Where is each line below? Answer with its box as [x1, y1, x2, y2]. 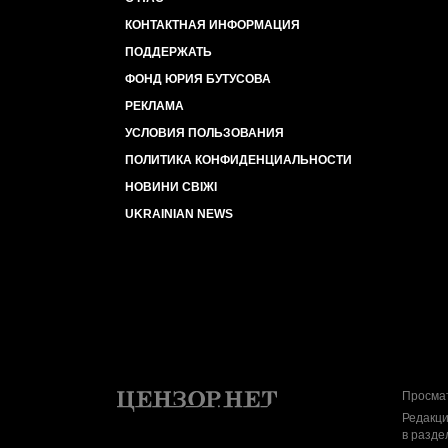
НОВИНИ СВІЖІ [125, 180, 217, 194]
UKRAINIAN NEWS [125, 207, 233, 221]
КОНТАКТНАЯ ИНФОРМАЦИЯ [125, 18, 300, 32]
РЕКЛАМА [125, 99, 184, 113]
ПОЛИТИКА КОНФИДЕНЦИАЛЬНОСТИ [125, 153, 352, 167]
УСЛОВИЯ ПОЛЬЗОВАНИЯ [125, 126, 284, 140]
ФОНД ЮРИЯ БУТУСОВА [125, 72, 271, 86]
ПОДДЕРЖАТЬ [125, 45, 212, 59]
